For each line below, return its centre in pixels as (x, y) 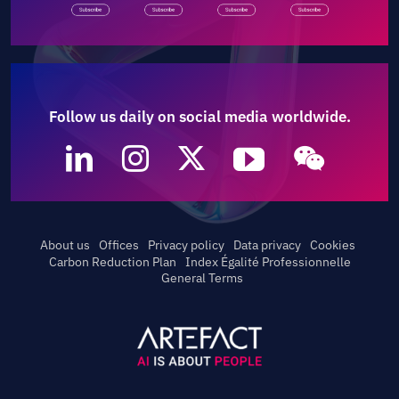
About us (65, 245)
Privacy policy (186, 245)
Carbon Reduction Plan (112, 261)
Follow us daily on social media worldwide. (199, 116)
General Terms (202, 278)
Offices (118, 245)
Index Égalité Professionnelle (268, 261)
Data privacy (267, 245)
